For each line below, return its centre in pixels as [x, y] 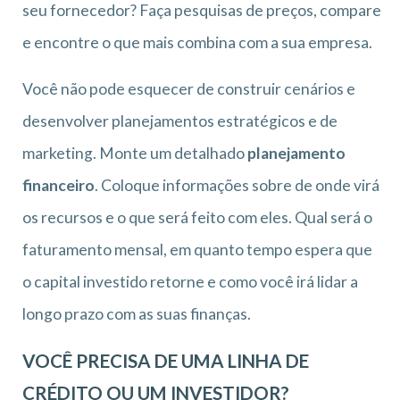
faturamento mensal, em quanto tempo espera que [197, 249]
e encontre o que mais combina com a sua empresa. [197, 42]
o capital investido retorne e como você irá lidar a [190, 281]
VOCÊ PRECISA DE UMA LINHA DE [166, 360]
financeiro [58, 185]
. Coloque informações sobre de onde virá [237, 185]
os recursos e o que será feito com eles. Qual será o [197, 217]
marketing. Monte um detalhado [135, 153]
